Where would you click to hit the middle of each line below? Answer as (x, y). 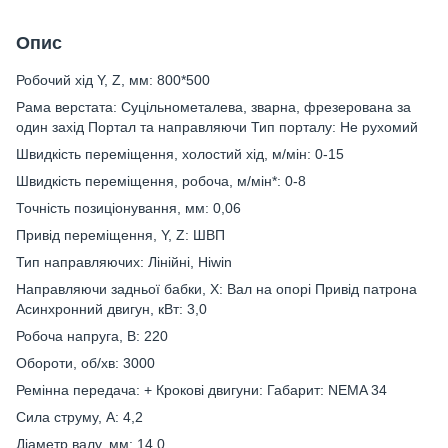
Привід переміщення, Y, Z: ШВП (120, 235)
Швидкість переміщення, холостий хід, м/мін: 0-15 (180, 154)
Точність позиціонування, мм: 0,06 (128, 208)
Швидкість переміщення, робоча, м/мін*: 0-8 (161, 181)
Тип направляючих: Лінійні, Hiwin (124, 262)
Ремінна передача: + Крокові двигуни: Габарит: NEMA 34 (201, 390)
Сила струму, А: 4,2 (79, 417)
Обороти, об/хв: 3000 (85, 363)
